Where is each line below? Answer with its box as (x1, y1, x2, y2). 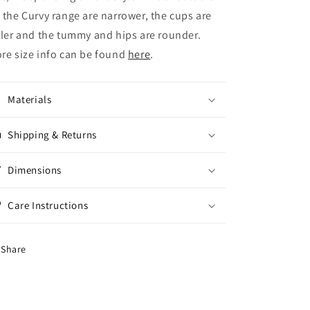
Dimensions (8, 163, 62, 176)
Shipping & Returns (8, 128, 97, 141)
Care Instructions (8, 199, 89, 212)
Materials (8, 93, 52, 106)
